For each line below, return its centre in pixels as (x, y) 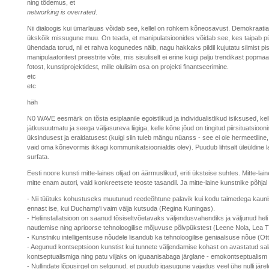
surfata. (38, 156)
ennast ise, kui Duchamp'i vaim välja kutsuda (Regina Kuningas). (121, 208)
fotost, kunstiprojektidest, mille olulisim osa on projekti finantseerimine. (128, 66)
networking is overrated (61, 12)
